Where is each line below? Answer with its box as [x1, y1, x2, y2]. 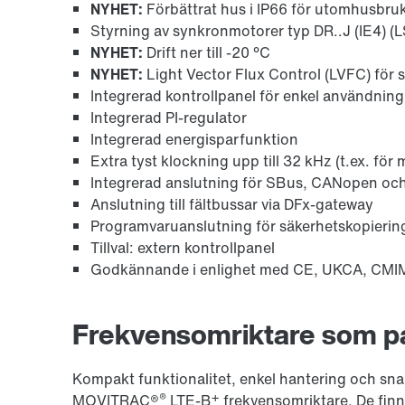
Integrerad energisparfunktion [90, 127, 298, 150]
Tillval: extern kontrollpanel [90, 236, 275, 259]
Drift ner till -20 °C [143, 41, 270, 63]
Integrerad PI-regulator [90, 106, 247, 128]
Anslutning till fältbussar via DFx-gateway [90, 193, 373, 215]
